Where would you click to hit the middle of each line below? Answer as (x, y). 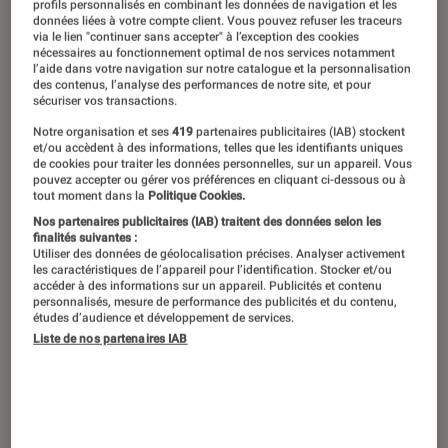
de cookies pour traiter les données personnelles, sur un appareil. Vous (223, 163)
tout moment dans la (89, 195)
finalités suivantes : (85, 237)
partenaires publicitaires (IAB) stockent (299, 131)
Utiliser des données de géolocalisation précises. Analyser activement (219, 253)
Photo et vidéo (86, 426)
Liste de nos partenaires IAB (110, 338)
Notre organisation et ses (103, 131)
